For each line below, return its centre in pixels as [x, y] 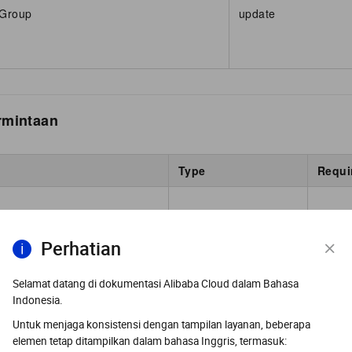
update [257, 14]
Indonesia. [38, 300]
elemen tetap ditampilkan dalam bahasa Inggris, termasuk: [150, 341]
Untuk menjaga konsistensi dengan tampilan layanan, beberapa [161, 324]
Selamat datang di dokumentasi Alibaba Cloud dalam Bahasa [156, 284]
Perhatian [81, 249]
